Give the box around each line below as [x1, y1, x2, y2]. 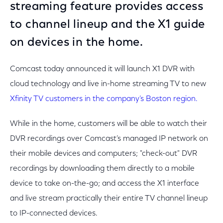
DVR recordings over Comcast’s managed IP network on [10, 135, 208, 143]
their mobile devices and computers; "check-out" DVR [10, 150, 197, 158]
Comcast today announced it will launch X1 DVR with [10, 65, 195, 73]
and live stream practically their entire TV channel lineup [10, 195, 208, 203]
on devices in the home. [10, 37, 143, 49]
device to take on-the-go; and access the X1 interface [10, 180, 199, 188]
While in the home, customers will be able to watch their [10, 120, 207, 128]
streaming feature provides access [10, 1, 204, 13]
